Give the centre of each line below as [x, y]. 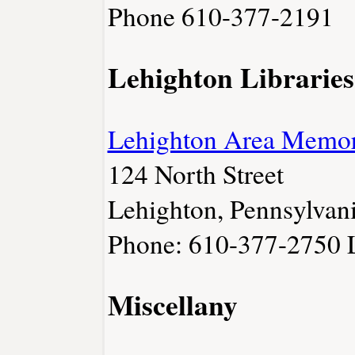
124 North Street [195, 173]
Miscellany [172, 304]
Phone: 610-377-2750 [227, 243]
